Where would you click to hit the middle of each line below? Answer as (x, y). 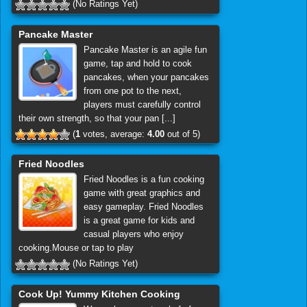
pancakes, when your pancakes (146, 77)
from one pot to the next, (132, 90)
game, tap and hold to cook (137, 63)
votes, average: (114, 134)
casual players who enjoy (133, 234)
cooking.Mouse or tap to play (76, 248)
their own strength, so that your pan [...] (97, 118)
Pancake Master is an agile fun (145, 49)
